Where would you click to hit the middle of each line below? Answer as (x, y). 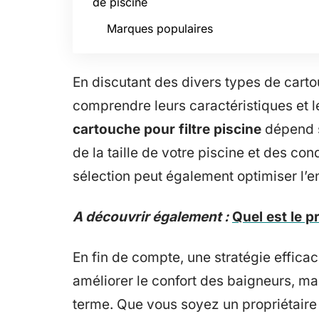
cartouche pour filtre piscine (167, 129)
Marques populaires (160, 28)
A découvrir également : (151, 217)
